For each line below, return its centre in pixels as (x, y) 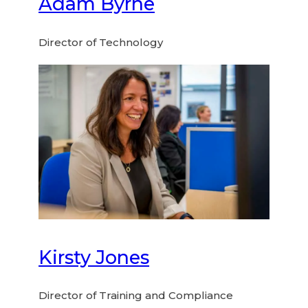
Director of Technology (101, 42)
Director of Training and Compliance (136, 296)
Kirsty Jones (94, 257)
